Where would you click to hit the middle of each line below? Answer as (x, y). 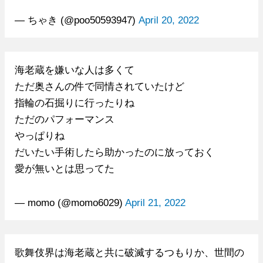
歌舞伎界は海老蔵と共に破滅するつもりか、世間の (129, 252)
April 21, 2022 (155, 202)
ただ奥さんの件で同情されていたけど (99, 86)
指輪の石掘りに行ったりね (74, 102)
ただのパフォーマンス (64, 119)
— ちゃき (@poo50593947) (76, 20)
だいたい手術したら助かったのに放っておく (114, 152)
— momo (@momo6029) (70, 202)
